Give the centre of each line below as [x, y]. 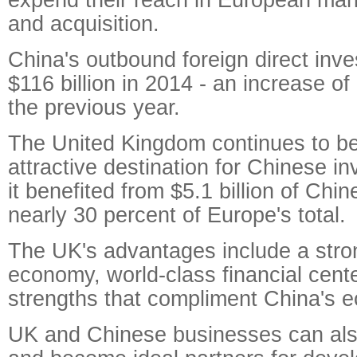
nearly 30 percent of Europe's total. [177, 215]
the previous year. [94, 107]
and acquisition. [84, 24]
